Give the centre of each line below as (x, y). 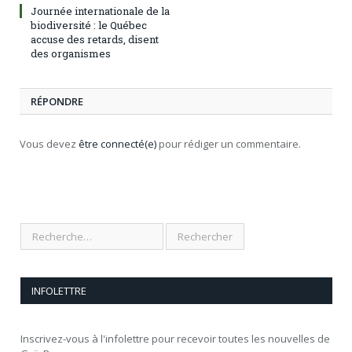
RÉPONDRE (57, 102)
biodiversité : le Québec (89, 26)
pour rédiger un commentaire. (229, 144)
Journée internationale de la (100, 11)
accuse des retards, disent (95, 40)
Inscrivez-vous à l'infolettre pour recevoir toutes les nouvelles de (175, 339)
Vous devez (49, 144)
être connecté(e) (117, 144)
